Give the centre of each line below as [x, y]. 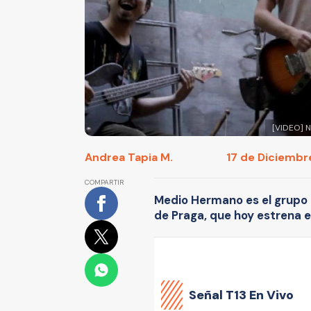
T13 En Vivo [260, 295]
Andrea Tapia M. [129, 157]
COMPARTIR [104, 183]
